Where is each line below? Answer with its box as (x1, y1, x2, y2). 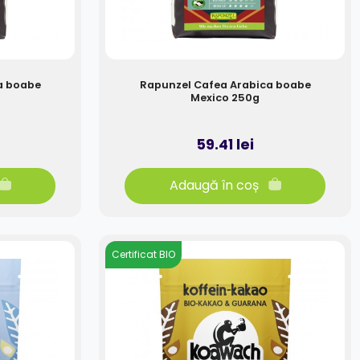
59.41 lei (196, 134, 254, 154)
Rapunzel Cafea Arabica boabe (139, 77, 311, 92)
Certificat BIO (112, 247, 176, 262)
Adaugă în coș (169, 176, 259, 195)
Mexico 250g (190, 90, 260, 104)
